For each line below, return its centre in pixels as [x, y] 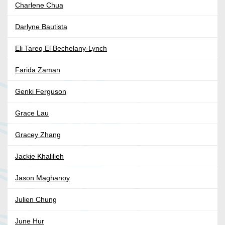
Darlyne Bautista [41, 27]
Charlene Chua [39, 5]
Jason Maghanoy [42, 178]
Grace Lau [32, 113]
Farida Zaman [38, 70]
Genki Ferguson [41, 92]
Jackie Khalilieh [39, 156]
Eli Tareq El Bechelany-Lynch [61, 48]
